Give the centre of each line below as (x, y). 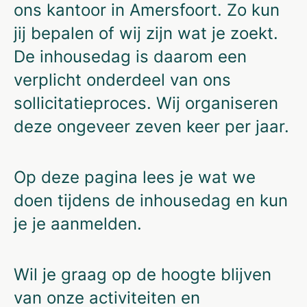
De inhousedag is (81, 57)
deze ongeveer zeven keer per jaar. (151, 126)
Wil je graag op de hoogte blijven (143, 274)
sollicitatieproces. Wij (97, 103)
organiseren (229, 103)
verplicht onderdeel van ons (122, 80)
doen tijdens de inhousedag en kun (151, 200)
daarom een (198, 57)
